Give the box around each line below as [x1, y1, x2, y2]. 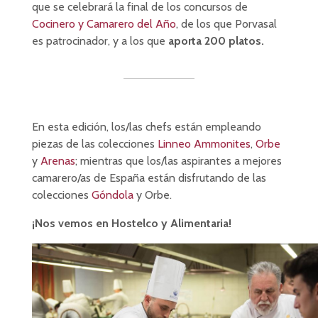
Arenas [40, 153, 75, 168]
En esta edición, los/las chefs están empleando [31, 119, 261, 133]
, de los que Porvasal [175, 16, 277, 31]
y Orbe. [133, 187, 172, 202]
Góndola [91, 187, 133, 202]
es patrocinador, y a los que [31, 33, 168, 48]
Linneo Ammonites [157, 136, 251, 150]
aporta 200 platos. [168, 33, 264, 48]
